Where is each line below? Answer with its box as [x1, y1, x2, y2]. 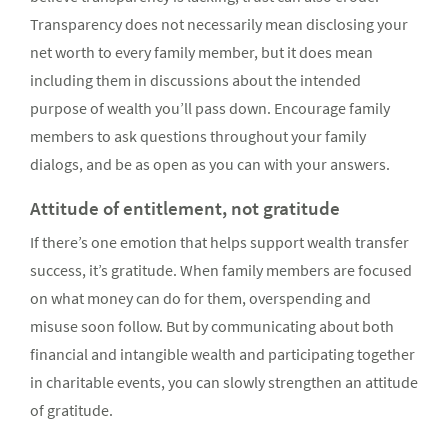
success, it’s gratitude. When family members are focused [30, 260, 412, 281]
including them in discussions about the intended [30, 70, 361, 91]
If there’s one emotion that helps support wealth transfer [30, 232, 409, 253]
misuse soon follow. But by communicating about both [30, 316, 394, 337]
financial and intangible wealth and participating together [30, 344, 415, 365]
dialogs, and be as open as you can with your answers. [30, 154, 390, 175]
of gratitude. [30, 400, 113, 421]
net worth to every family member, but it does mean [30, 42, 373, 63]
